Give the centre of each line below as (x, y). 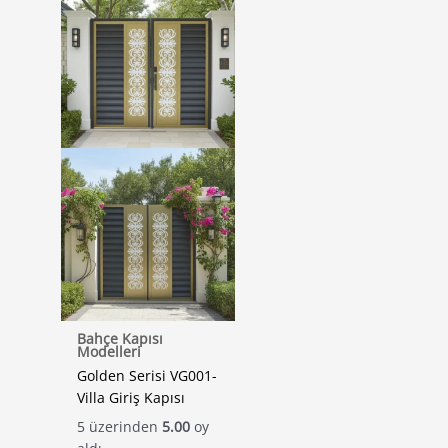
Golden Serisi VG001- (147, 376)
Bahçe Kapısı (120, 339)
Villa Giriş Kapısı (131, 398)
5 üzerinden (120, 426)
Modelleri (109, 352)
